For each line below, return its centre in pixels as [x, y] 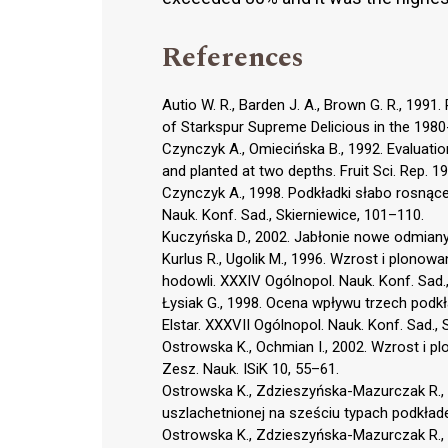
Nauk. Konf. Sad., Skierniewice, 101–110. [293, 214]
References [233, 57]
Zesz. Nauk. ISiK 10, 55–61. [250, 368]
